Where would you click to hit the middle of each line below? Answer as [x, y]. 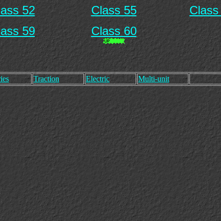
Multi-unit [154, 79]
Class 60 [114, 31]
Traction [46, 79]
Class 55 [114, 10]
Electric [98, 79]
